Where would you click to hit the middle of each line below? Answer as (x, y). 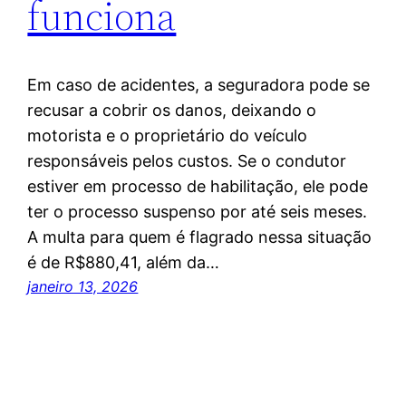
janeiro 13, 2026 (83, 287)
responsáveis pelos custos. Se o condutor (187, 161)
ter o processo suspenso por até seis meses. (198, 212)
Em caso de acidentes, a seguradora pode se (199, 85)
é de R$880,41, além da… (124, 263)
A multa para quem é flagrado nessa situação (200, 237)
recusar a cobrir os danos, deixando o (172, 111)
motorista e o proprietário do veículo (168, 136)
